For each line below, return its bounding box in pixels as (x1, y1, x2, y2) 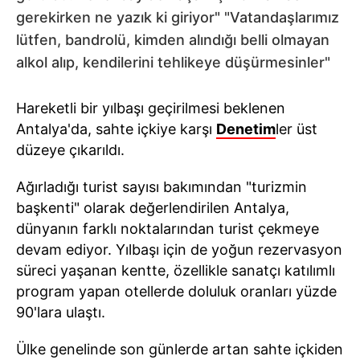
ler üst (276, 121, 317, 137)
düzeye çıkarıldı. (16, 141, 125, 158)
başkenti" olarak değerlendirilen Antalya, (16, 199, 289, 216)
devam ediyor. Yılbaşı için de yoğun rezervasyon (16, 241, 342, 258)
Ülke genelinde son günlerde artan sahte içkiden (16, 341, 343, 358)
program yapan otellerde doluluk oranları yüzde (16, 283, 337, 300)
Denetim (216, 121, 276, 137)
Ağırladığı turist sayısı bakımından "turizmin (16, 178, 307, 195)
